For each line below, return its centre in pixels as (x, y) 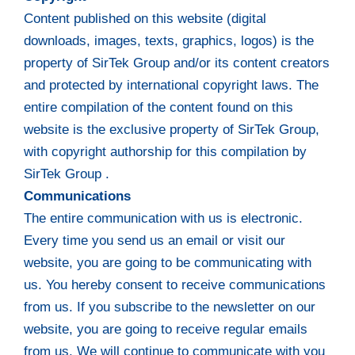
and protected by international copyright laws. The (172, 85)
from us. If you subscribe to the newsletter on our (170, 307)
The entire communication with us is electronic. (164, 218)
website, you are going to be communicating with (168, 262)
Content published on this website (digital (145, 18)
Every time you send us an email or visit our (155, 240)
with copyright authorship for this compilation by (166, 151)
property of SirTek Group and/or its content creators (177, 63)
